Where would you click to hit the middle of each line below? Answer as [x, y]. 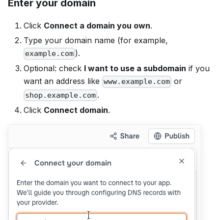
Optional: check [54, 69]
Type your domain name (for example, [96, 41]
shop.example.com [61, 95]
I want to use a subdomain [135, 69]
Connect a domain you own [97, 26]
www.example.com [137, 82]
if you [198, 69]
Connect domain [76, 110]
